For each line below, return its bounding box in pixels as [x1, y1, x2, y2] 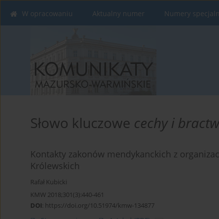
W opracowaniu [22, 9, 73, 18]
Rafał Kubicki [30, 178, 67, 187]
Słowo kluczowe [30, 113, 134, 132]
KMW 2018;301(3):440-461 [30, 190, 104, 199]
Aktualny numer [92, 9, 145, 18]
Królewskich [30, 160, 80, 172]
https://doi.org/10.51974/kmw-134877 [45, 201, 154, 210]
